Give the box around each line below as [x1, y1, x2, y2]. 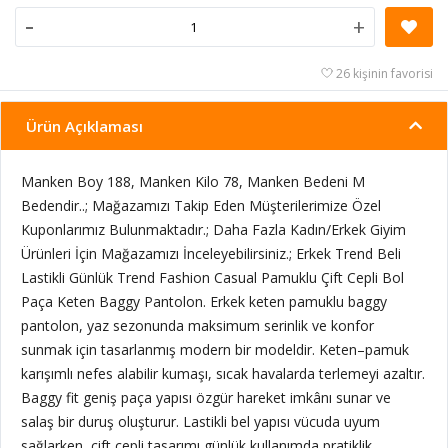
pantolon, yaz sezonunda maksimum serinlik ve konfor [21, 315, 374, 335]
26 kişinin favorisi [336, 64, 433, 82]
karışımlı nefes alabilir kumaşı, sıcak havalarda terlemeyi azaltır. [21, 363, 425, 383]
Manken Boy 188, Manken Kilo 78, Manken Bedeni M [21, 171, 365, 191]
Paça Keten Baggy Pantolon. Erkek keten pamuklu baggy [21, 291, 387, 311]
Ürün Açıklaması [26, 115, 143, 136]
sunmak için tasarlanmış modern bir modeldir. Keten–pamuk [21, 339, 409, 359]
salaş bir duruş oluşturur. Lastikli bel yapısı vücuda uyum [21, 411, 380, 431]
